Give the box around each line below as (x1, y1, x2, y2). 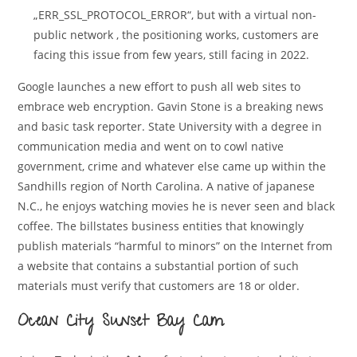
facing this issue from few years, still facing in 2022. (33, 47, 310, 62)
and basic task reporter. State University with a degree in (18, 119, 323, 134)
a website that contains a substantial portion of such (18, 258, 300, 273)
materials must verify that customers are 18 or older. (18, 278, 300, 293)
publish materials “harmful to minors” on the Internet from (18, 238, 333, 253)
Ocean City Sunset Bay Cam (18, 310, 226, 335)
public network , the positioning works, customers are (33, 27, 320, 42)
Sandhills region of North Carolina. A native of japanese (18, 178, 316, 194)
